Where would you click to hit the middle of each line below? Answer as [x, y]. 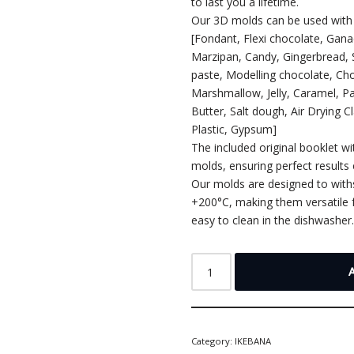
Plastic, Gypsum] [234, 129]
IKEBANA [253, 341]
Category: [213, 341]
